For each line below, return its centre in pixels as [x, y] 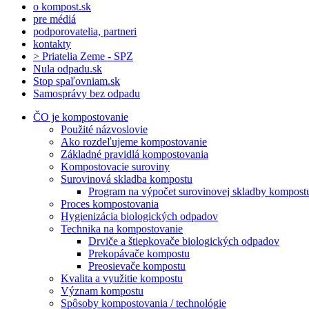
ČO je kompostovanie [81, 117]
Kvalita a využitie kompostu [122, 278]
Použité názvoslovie [104, 129]
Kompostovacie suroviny [115, 166]
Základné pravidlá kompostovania [134, 154]
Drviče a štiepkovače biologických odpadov [184, 241]
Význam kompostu [102, 290]
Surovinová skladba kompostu [127, 179]
